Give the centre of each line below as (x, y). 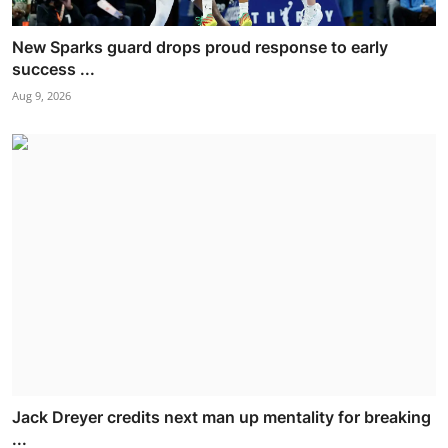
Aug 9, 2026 (41, 95)
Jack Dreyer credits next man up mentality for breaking (221, 417)
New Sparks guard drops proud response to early (200, 46)
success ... (53, 68)
